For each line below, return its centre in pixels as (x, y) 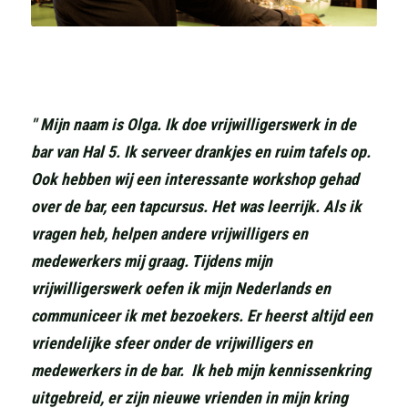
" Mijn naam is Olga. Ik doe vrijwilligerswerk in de (194, 125)
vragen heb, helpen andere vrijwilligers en (169, 234)
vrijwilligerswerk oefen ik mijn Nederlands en (181, 289)
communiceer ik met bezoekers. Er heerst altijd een (202, 316)
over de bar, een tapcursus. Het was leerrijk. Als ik (196, 207)
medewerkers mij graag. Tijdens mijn (152, 261)
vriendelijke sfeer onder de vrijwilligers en (172, 343)
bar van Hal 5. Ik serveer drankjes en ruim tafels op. (201, 152)
